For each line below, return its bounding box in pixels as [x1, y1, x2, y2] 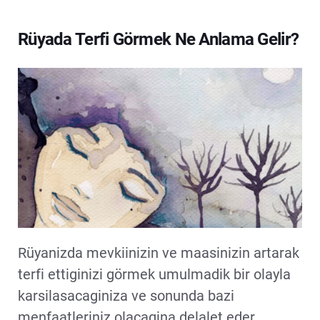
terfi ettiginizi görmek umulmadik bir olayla [18, 265, 291, 283]
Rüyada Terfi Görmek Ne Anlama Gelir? [18, 29, 299, 49]
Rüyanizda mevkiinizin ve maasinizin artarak [18, 244, 299, 261]
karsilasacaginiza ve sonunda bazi [18, 286, 234, 304]
